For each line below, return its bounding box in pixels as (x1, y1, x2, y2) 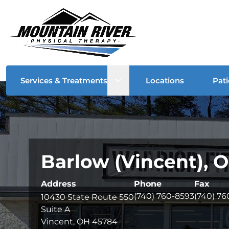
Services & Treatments (20, 75, 107, 85)
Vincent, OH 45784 (41, 216, 118, 226)
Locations (146, 75, 184, 85)
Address (41, 178, 76, 189)
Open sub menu (115, 75, 182, 85)
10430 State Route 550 (41, 192, 134, 202)
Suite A (41, 204, 70, 214)
